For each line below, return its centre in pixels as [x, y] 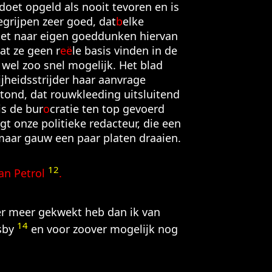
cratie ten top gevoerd [107, 109]
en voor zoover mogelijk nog [103, 229]
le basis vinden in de [124, 51]
